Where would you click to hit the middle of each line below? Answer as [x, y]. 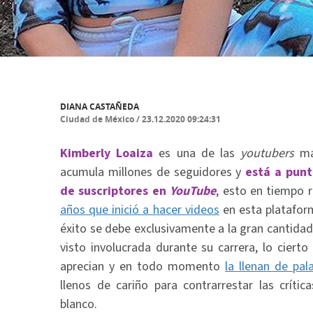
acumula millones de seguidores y [153, 172]
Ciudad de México [97, 119]
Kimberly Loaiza [107, 153]
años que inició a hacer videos [140, 210]
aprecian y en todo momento [143, 267]
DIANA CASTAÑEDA [100, 107]
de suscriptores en [115, 191]
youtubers [270, 153]
